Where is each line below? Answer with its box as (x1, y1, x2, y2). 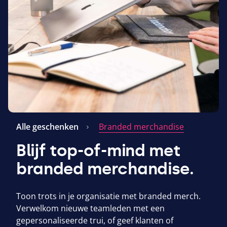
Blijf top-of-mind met (16, 140, 180, 160)
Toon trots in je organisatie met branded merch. (16, 190, 201, 202)
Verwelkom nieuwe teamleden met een (16, 202, 165, 214)
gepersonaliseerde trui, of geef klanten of (16, 214, 173, 226)
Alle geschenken (16, 121, 79, 132)
